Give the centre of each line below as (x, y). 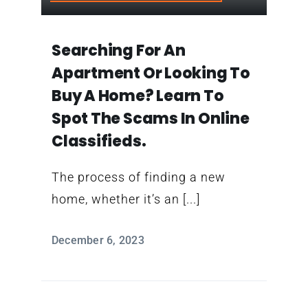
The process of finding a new (138, 177)
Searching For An (118, 50)
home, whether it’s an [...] (125, 199)
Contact (60, 11)
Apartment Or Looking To (151, 73)
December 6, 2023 (98, 240)
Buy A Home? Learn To (137, 96)
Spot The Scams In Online (150, 118)
